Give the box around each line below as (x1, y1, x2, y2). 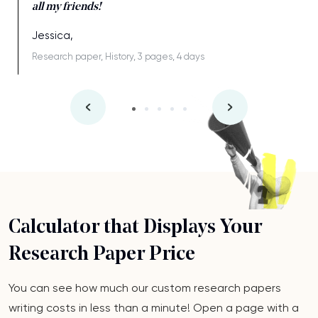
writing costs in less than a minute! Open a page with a (9, 300, 299, 314)
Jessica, (32, 28, 73, 42)
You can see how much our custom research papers (9, 280, 281, 295)
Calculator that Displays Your (9, 217, 262, 238)
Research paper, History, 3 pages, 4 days (32, 50, 204, 62)
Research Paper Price (9, 244, 195, 265)
